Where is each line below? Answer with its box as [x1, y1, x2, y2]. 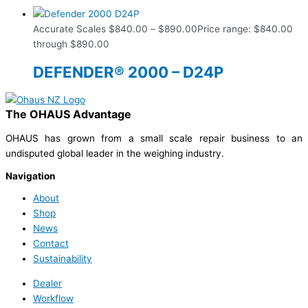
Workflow [33, 292, 74, 304]
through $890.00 [33, 38, 109, 50]
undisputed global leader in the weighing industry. [5, 147, 224, 159]
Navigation [5, 170, 56, 181]
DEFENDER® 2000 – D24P [33, 62, 223, 81]
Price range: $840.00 [197, 23, 293, 35]
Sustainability [33, 253, 92, 265]
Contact [33, 238, 69, 250]
